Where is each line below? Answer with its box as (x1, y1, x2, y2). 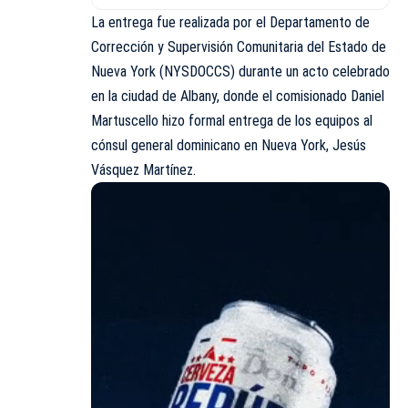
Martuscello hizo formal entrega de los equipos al (91, 111, 372, 129)
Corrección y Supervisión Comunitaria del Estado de (91, 37, 386, 56)
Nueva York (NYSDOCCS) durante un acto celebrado (91, 62, 390, 80)
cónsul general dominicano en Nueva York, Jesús (91, 136, 366, 154)
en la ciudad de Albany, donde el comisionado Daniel (91, 87, 384, 105)
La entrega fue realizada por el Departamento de (91, 13, 370, 31)
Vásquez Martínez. (91, 160, 196, 178)
